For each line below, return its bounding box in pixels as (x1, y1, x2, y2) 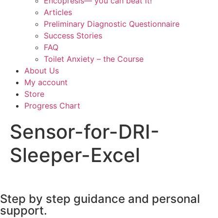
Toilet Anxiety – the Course (44, 54, 144, 64)
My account (24, 77, 68, 87)
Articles (44, 7, 72, 17)
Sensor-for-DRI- (10, 120, 160, 144)
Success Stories (44, 31, 102, 40)
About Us (24, 66, 59, 75)
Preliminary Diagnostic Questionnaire (44, 19, 180, 29)
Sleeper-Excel (10, 143, 140, 167)
